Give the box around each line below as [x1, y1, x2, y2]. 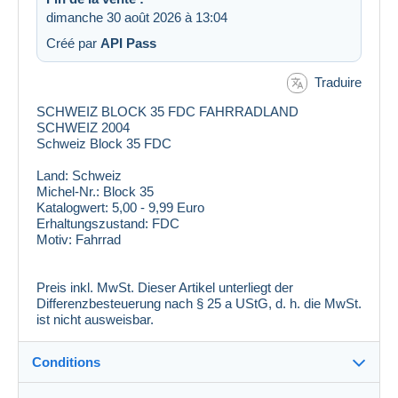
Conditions [32, 354, 100, 370]
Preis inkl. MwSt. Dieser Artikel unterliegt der [36, 280, 293, 296]
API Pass [100, 35, 156, 51]
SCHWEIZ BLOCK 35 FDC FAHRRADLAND [36, 104, 298, 120]
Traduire [314, 74, 362, 90]
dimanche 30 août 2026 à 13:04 [46, 9, 227, 25]
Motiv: [36, 232, 72, 248]
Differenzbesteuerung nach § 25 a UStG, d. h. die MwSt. [36, 296, 362, 312]
